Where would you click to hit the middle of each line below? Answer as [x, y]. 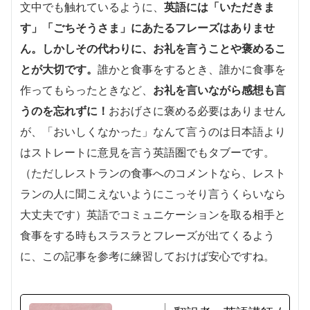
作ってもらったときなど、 [86, 90]
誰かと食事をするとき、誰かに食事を [192, 69]
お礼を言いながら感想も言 [219, 90]
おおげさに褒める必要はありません [197, 110]
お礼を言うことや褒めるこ [219, 48]
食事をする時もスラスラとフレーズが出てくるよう [147, 235]
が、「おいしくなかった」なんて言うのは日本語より [153, 131]
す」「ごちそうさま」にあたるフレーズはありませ [147, 27]
